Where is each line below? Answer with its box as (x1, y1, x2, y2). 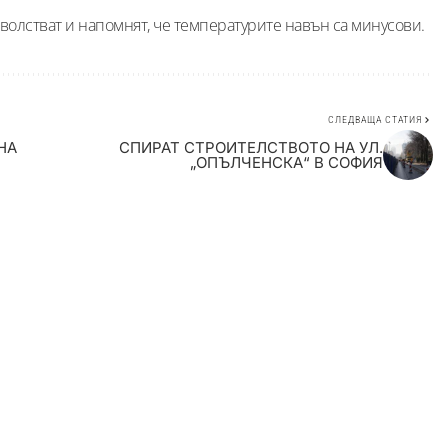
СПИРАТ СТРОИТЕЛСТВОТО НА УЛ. (118, 137, 383, 157)
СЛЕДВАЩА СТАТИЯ (327, 113, 422, 125)
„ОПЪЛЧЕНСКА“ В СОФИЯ (189, 152, 383, 172)
